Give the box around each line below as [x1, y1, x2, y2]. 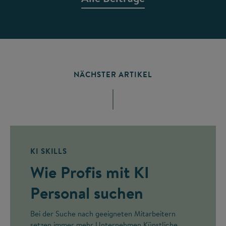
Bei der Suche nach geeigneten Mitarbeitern [30, 208, 176, 219]
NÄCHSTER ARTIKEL [74, 69, 152, 80]
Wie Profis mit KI [30, 160, 149, 183]
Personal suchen [30, 181, 143, 204]
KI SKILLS [30, 145, 67, 156]
